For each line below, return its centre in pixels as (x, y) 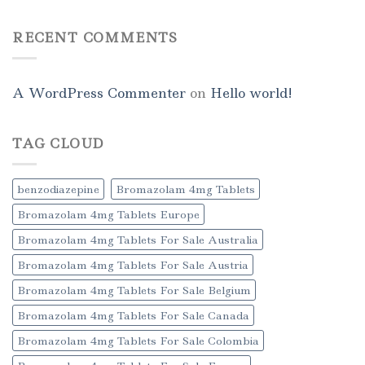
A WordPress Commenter (99, 92)
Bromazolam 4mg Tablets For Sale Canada (133, 315)
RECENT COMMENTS (95, 38)
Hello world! (251, 92)
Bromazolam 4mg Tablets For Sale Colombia (138, 340)
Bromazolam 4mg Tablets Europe (108, 214)
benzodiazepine (58, 189)
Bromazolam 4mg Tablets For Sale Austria (133, 264)
